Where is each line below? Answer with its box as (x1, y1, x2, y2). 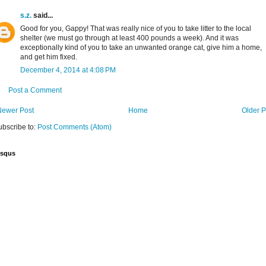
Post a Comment (8, 86, 62, 95)
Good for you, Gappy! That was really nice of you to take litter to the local (20, 24, 251, 33)
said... (31, 11, 53, 20)
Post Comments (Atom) (37, 123, 112, 132)
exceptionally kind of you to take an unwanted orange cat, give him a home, (20, 43, 262, 52)
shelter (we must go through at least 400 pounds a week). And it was (20, 34, 239, 43)
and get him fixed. (20, 53, 77, 62)
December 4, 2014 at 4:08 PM (20, 66, 116, 75)
